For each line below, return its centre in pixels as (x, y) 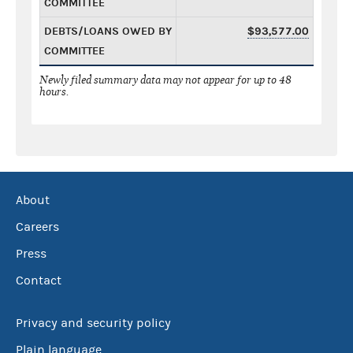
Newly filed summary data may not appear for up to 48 (165, 80)
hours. (54, 91)
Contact (39, 281)
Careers (37, 227)
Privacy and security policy (93, 323)
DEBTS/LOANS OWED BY (108, 31)
